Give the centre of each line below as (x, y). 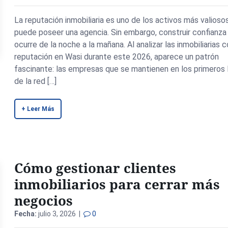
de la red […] (36, 81)
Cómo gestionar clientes (95, 168)
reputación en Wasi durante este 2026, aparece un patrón (117, 57)
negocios (44, 201)
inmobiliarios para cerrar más (117, 184)
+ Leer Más (38, 109)
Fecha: (26, 214)
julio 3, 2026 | (60, 214)
